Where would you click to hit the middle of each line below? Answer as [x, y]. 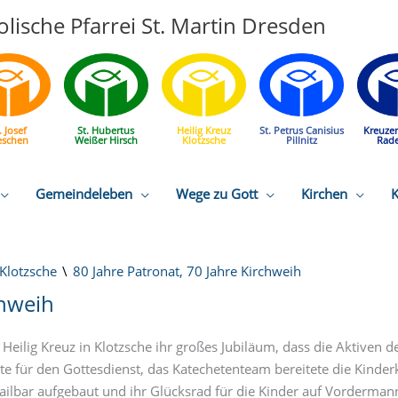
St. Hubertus [106, 131]
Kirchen [324, 193]
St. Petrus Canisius [301, 131]
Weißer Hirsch [106, 140]
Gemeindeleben [84, 193]
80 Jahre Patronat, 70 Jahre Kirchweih [187, 271]
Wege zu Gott [217, 193]
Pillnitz [301, 140]
